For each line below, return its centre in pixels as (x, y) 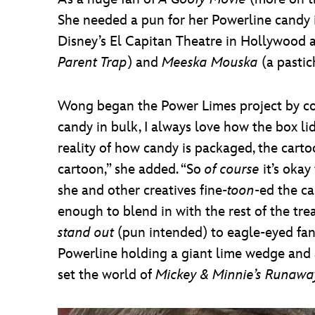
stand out (86, 233)
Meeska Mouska (212, 63)
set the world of (107, 275)
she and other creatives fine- (142, 191)
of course (232, 169)
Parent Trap (92, 63)
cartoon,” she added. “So (131, 169)
